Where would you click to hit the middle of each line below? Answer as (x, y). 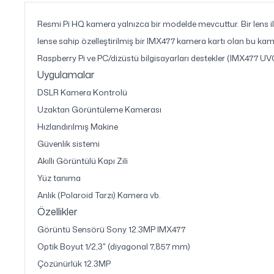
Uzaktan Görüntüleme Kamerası (99, 109)
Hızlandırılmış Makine (78, 126)
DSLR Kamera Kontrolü (82, 92)
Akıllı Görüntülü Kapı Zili (83, 161)
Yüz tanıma (59, 178)
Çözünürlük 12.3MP (74, 263)
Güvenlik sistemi (68, 143)
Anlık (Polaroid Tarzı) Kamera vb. (99, 195)
